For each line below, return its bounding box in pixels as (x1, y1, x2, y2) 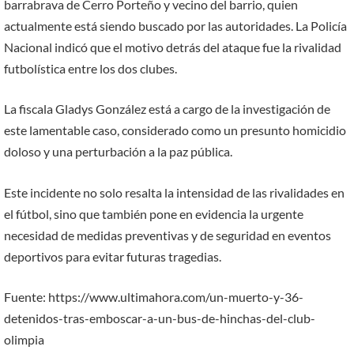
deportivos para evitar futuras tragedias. (4, 248, 221, 264)
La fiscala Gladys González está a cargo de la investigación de (4, 101, 330, 117)
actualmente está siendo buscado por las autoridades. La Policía (4, 17, 347, 33)
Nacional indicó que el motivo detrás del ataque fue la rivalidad (4, 39, 341, 55)
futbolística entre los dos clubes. (4, 60, 177, 76)
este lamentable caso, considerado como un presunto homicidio (4, 122, 346, 138)
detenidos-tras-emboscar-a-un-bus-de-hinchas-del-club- (4, 311, 315, 326)
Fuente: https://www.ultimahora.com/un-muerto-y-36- (4, 289, 303, 305)
